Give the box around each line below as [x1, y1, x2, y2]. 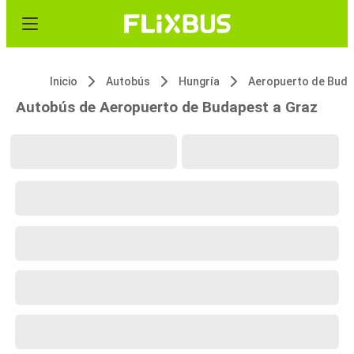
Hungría [179, 75, 220, 88]
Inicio [50, 75, 77, 88]
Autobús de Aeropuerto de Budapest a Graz [16, 98, 318, 116]
